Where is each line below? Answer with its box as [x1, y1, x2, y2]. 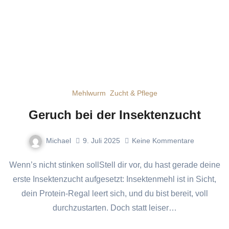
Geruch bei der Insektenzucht [28, 107, 201, 122]
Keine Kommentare [132, 136, 194, 145]
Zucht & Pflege [109, 88, 157, 97]
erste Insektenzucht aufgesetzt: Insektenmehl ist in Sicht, [13, 174, 216, 184]
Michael [46, 136, 71, 145]
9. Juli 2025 [83, 136, 120, 145]
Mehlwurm [72, 88, 106, 97]
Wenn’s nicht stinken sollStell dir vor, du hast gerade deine [9, 160, 17, 169]
